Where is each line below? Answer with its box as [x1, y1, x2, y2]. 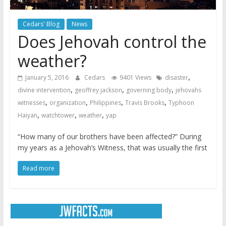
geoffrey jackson [74, 85, 122, 94]
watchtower [41, 110, 75, 120]
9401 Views [119, 73, 151, 82]
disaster [164, 73, 188, 82]
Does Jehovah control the [17, 30, 206, 52]
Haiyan [17, 110, 37, 120]
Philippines [89, 98, 121, 107]
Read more [22, 163, 54, 173]
